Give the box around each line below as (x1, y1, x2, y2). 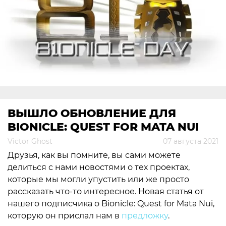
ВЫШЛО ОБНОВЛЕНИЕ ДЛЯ (8, 106, 176, 120)
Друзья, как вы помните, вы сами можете (8, 150, 181, 160)
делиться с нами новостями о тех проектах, (8, 162, 190, 172)
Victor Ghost (8, 136, 52, 146)
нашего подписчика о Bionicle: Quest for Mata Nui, (8, 198, 214, 208)
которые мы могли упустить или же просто (8, 174, 189, 184)
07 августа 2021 (163, 136, 218, 146)
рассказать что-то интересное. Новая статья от (8, 186, 204, 196)
